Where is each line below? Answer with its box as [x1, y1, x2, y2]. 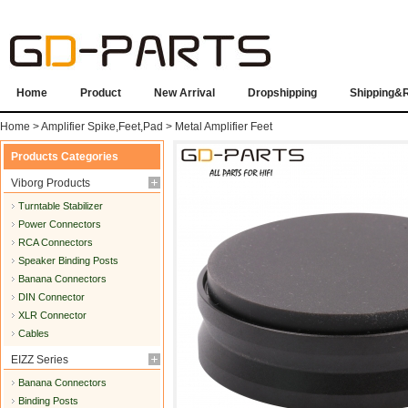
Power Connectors [18, 219, 101, 229]
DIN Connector [18, 291, 85, 302]
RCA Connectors [18, 237, 93, 248]
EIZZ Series [11, 353, 68, 366]
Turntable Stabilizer [18, 200, 103, 211]
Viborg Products [11, 177, 90, 189]
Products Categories [11, 150, 118, 163]
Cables [18, 328, 49, 339]
